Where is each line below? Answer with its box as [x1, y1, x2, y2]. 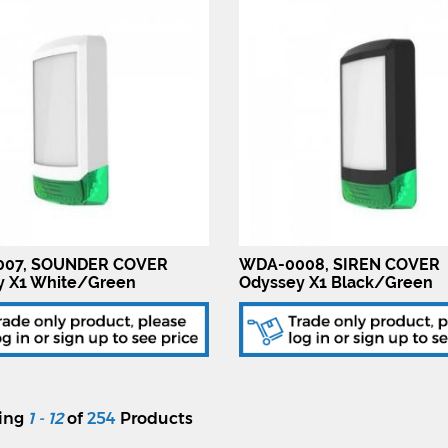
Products [116, 408, 193, 428]
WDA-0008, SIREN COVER [238, 254, 440, 274]
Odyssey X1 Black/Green [238, 272, 433, 292]
